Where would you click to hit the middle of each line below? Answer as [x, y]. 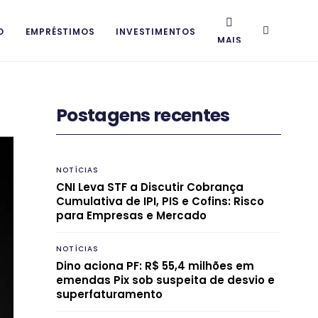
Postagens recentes [143, 115]
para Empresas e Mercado [131, 215]
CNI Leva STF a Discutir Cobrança [150, 187]
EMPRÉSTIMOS [60, 32]
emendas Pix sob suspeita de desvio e [165, 280]
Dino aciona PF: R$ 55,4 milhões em [155, 265]
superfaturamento [109, 294]
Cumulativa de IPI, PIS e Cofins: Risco [160, 201]
